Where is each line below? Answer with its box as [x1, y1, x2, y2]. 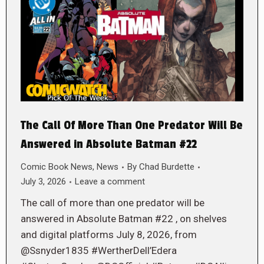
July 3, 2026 [21, 176, 66, 187]
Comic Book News [21, 161, 93, 173]
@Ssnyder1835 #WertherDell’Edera [21, 245, 177, 257]
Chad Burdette [139, 161, 194, 173]
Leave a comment [75, 176, 145, 187]
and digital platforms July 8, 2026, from [21, 229, 197, 241]
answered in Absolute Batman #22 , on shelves [21, 213, 227, 225]
